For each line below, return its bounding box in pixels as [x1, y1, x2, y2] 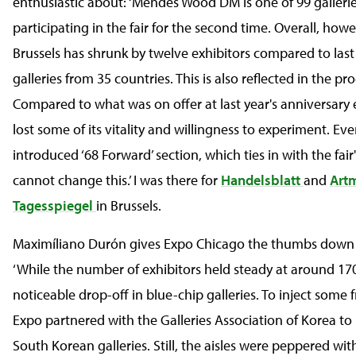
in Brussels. [96, 196, 161, 215]
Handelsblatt [221, 171, 304, 189]
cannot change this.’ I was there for [13, 171, 221, 189]
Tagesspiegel [13, 196, 96, 215]
